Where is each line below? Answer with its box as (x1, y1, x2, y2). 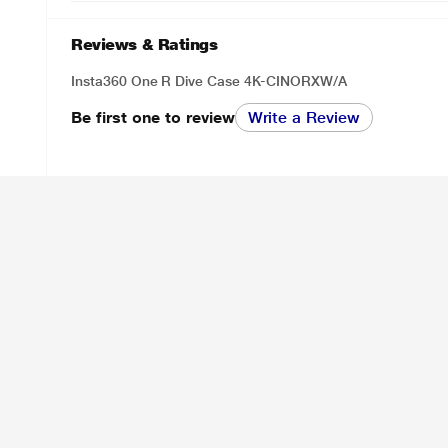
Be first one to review (71, 107, 235, 127)
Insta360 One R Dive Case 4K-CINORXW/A (71, 73, 347, 89)
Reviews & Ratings (71, 35, 218, 54)
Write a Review (247, 108, 360, 127)
